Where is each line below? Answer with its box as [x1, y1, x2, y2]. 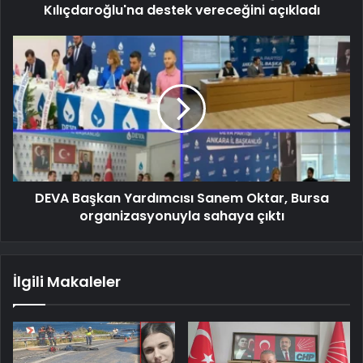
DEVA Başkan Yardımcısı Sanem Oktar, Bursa [34, 188, 329, 207]
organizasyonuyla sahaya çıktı [79, 206, 284, 225]
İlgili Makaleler [13, 271, 121, 292]
